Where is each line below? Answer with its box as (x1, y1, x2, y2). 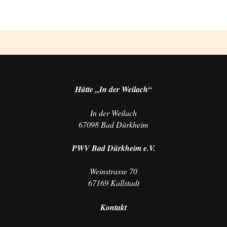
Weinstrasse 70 (90, 166, 137, 177)
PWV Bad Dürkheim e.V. (71, 142, 156, 154)
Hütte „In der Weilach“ (75, 84, 152, 95)
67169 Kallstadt (88, 177, 139, 188)
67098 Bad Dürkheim (79, 119, 148, 130)
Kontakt (100, 202, 127, 213)
